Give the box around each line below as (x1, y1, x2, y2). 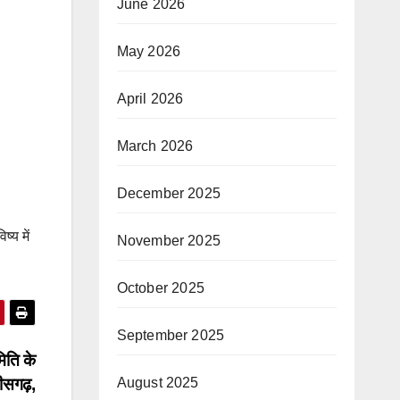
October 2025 (116, 279, 204, 296)
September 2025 (116, 327, 225, 343)
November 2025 (116, 232, 221, 248)
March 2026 (116, 137, 194, 154)
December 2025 (116, 185, 221, 201)
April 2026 (116, 90, 184, 106)
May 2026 (116, 43, 181, 59)
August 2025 (116, 374, 199, 390)
